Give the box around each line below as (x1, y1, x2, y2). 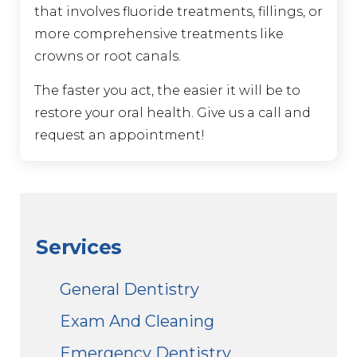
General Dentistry (60, 279, 199, 299)
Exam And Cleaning (60, 311, 214, 331)
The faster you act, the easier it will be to (34, 82, 300, 98)
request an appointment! (34, 127, 205, 143)
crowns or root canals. (34, 48, 181, 64)
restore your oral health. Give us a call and (34, 104, 311, 120)
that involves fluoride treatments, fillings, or (34, 3, 323, 19)
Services (36, 234, 122, 259)
